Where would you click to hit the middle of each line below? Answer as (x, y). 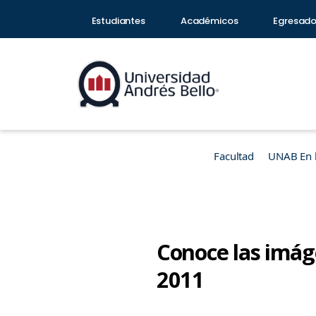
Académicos (209, 21)
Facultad (234, 156)
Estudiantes (118, 21)
